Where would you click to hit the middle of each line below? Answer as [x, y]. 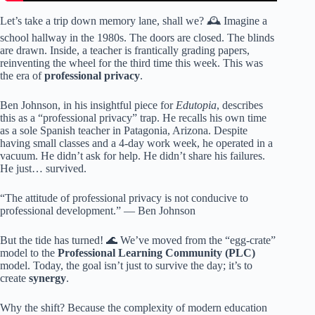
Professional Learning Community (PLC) [156, 252]
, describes [240, 105]
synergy [47, 278]
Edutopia [196, 105]
